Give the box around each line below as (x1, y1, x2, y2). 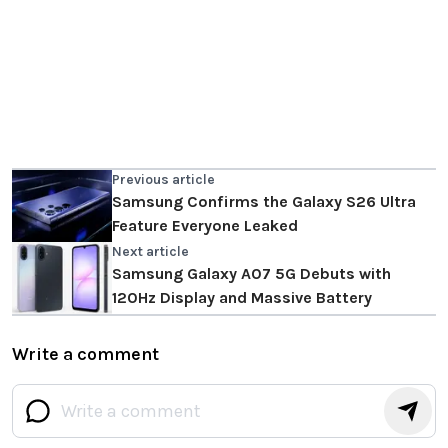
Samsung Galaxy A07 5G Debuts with (112, 264, 391, 284)
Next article (112, 243, 189, 261)
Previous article (112, 171, 215, 189)
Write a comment (12, 343, 159, 366)
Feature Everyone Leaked (112, 216, 298, 236)
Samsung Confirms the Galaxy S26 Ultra (112, 192, 416, 212)
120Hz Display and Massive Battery (112, 288, 372, 308)
